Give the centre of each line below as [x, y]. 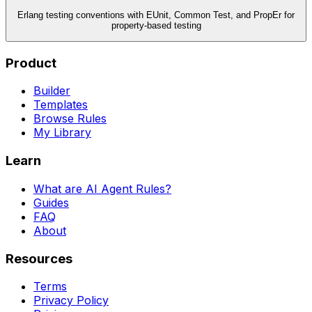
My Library [62, 133]
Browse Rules [70, 119]
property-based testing [156, 25]
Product [31, 63]
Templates [61, 105]
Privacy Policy [71, 301]
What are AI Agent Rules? [102, 188]
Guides [51, 202]
